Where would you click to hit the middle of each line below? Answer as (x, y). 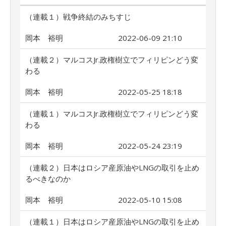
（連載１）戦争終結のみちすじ (78, 17)
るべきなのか (48, 179)
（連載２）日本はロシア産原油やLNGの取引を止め (112, 167)
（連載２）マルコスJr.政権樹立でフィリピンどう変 (112, 60)
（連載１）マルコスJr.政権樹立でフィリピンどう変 (112, 114)
